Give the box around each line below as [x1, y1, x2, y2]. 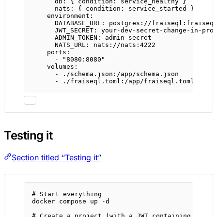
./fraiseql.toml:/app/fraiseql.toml [62, 77, 194, 85]
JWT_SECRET [55, 27, 93, 34]
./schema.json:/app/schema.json [62, 70, 179, 78]
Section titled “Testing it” [12, 153, 101, 163]
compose [59, 198, 86, 205]
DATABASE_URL [55, 19, 101, 27]
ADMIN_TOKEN [55, 34, 97, 42]
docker [32, 198, 55, 205]
